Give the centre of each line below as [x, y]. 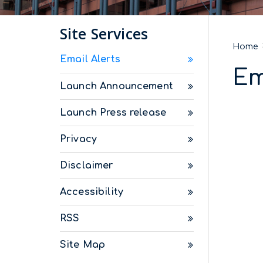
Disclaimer [87, 166]
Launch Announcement [117, 86]
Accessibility [92, 192]
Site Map [83, 245]
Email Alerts [90, 59]
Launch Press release [113, 113]
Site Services [104, 33]
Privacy [79, 139]
